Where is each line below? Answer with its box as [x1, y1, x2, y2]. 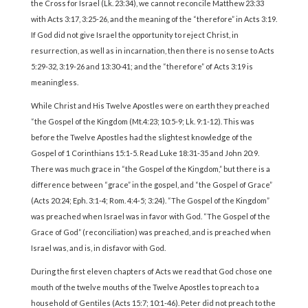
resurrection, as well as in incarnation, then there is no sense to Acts [30, 46, 274, 56]
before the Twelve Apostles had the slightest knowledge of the [30, 133, 252, 142]
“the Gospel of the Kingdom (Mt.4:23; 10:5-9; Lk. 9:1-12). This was [30, 117, 254, 126]
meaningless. [30, 78, 78, 87]
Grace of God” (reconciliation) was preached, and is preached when [30, 228, 271, 237]
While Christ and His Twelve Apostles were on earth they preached [30, 101, 269, 111]
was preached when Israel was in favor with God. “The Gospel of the [30, 212, 270, 221]
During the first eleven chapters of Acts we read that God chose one [30, 267, 272, 276]
